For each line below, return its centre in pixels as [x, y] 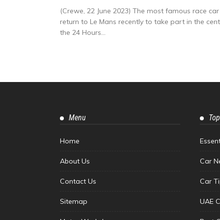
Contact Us [78, 181]
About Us [75, 161]
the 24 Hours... [83, 32]
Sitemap [74, 201]
